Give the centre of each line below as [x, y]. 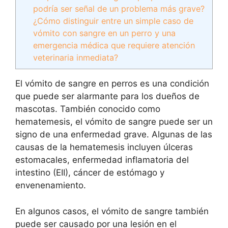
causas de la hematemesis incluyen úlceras [104, 147]
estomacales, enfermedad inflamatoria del [102, 160]
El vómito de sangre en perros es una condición [112, 84]
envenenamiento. [51, 186]
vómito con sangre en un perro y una [105, 33]
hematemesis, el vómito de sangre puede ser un [114, 122]
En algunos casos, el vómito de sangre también [112, 211]
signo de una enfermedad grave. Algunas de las [114, 135]
